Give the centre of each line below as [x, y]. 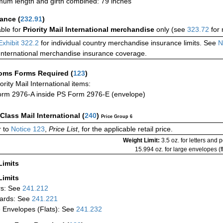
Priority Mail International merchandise [90, 30]
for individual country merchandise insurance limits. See [127, 43]
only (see [172, 30]
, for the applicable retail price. [125, 129]
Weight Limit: [142, 141]
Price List [63, 129]
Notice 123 [27, 129]
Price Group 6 [117, 117]
